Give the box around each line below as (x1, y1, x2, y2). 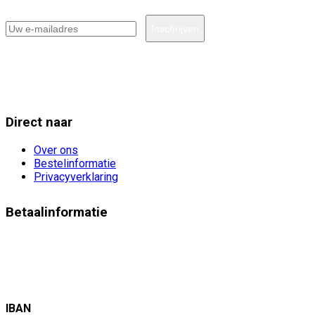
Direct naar (6, 114, 72, 130)
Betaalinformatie (6, 204, 108, 220)
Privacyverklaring (34, 169, 118, 184)
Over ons (34, 143, 78, 157)
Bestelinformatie (34, 156, 116, 170)
